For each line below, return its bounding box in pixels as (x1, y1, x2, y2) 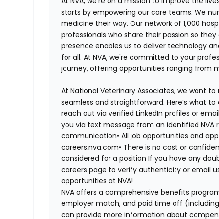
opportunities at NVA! (61, 176, 133, 186)
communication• (61, 131, 120, 141)
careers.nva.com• (61, 142, 122, 153)
